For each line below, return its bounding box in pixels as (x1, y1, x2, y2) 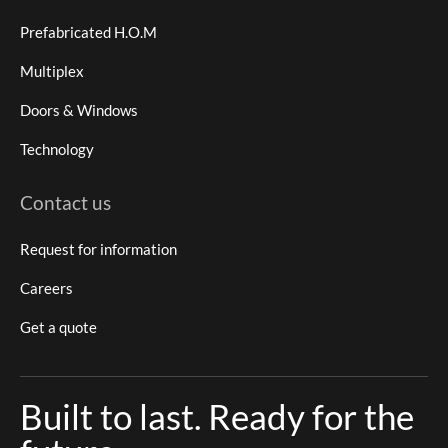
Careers (20, 278, 73, 297)
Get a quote (20, 317, 97, 336)
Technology (20, 139, 94, 158)
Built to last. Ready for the (20, 395, 414, 438)
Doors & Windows (20, 100, 138, 119)
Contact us (20, 191, 111, 215)
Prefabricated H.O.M (20, 22, 157, 41)
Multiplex (20, 61, 84, 80)
